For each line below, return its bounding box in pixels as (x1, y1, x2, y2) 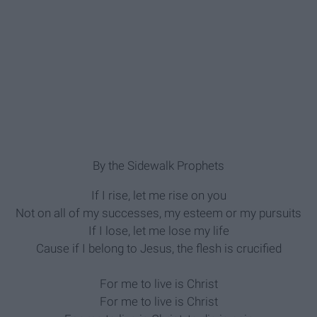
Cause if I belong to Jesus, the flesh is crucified (35, 241, 282, 256)
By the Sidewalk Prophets (93, 158, 224, 173)
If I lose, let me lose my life (88, 224, 229, 238)
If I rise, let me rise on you (91, 188, 226, 203)
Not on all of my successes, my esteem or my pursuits (16, 206, 301, 221)
